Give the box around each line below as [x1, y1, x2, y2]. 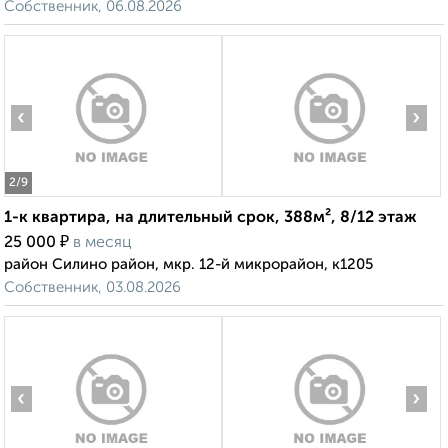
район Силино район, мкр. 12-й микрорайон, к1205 [4, 257, 373, 273]
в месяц [73, 235, 132, 252]
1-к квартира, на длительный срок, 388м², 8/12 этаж [4, 210, 417, 227]
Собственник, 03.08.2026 [4, 280, 181, 296]
